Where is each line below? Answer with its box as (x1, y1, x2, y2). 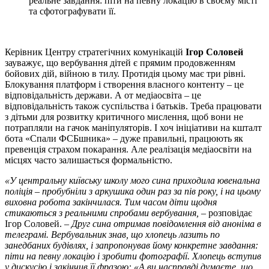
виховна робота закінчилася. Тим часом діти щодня (5, 196, 217, 207)
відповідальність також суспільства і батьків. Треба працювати (5, 100, 262, 111)
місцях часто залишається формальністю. (5, 154, 172, 165)
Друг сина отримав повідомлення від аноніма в (71, 218, 261, 229)
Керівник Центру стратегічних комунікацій (5, 46, 186, 57)
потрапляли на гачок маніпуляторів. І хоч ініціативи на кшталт (5, 122, 262, 133)
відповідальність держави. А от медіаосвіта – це (5, 89, 201, 100)
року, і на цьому (198, 186, 261, 196)
